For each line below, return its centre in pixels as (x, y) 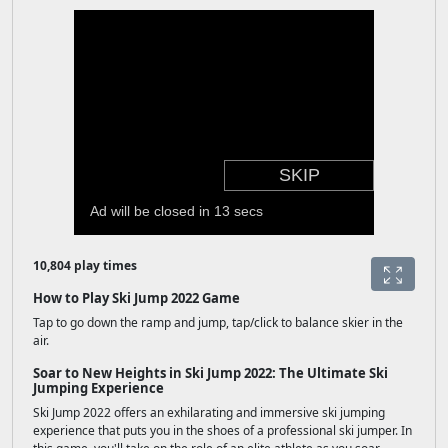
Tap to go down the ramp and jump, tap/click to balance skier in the (218, 322)
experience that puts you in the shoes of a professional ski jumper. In (222, 430)
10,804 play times (85, 265)
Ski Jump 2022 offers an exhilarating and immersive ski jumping (209, 412)
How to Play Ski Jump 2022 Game (136, 298)
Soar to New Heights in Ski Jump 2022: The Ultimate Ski (210, 373)
